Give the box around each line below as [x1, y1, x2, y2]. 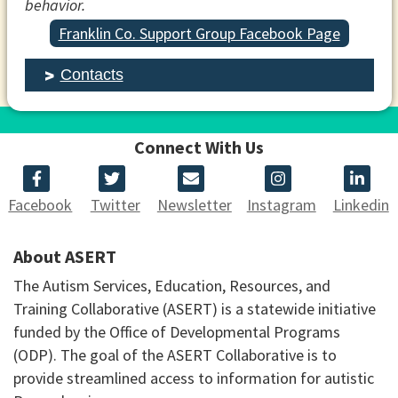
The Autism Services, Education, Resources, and [13, 275, 330, 296]
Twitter [90, 194, 140, 215]
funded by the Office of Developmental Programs [13, 321, 340, 342]
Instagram [246, 194, 316, 215]
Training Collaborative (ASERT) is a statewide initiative [13, 298, 376, 319]
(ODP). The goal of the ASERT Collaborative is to [13, 344, 337, 365]
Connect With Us [134, 135, 264, 158]
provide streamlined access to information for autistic [13, 367, 374, 388]
